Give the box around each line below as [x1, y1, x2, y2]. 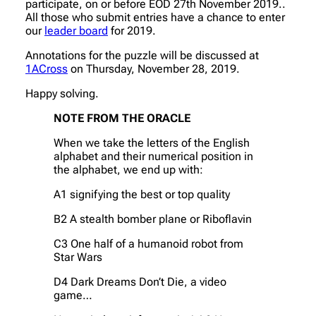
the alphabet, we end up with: [54, 162, 203, 176]
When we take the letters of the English [54, 135, 250, 150]
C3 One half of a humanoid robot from [54, 236, 243, 250]
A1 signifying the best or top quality [54, 187, 230, 201]
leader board [44, 23, 108, 37]
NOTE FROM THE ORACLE [54, 111, 193, 125]
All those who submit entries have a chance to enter [25, 10, 285, 24]
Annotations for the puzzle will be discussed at [25, 48, 259, 62]
